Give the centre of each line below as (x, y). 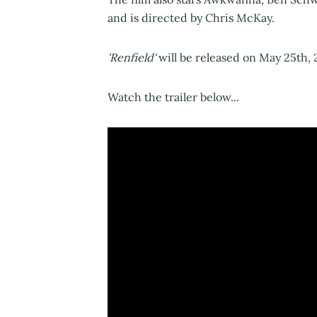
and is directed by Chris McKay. (192, 17)
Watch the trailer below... (173, 97)
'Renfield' (133, 57)
